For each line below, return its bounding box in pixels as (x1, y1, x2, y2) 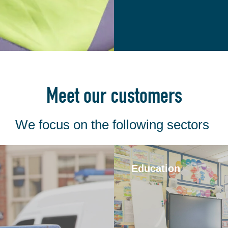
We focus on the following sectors (15, 118, 209, 132)
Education (131, 162, 180, 174)
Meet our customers (46, 87, 182, 109)
